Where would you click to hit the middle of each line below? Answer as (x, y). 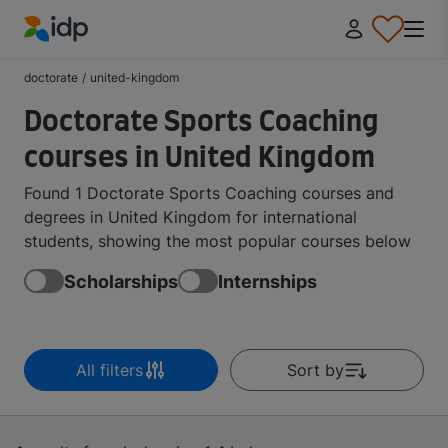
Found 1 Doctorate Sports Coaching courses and (209, 193)
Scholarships (121, 281)
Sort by (315, 370)
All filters (109, 370)
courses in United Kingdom (199, 159)
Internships (267, 281)
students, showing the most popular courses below (217, 241)
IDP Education (76, 53)
